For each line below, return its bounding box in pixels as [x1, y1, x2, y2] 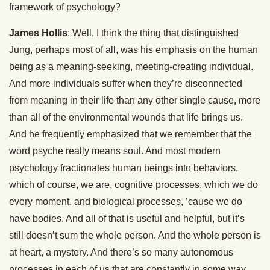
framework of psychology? [9, 2, 121, 12]
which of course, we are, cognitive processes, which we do [9, 180, 258, 190]
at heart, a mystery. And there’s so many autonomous [9, 247, 233, 257]
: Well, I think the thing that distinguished [67, 28, 239, 38]
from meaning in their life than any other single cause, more [9, 95, 260, 105]
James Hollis [9, 28, 67, 38]
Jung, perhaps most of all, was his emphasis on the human [9, 45, 258, 55]
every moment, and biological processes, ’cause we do [9, 196, 242, 207]
